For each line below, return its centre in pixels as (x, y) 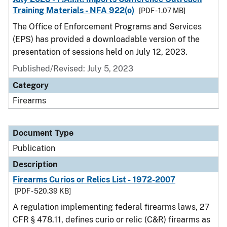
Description (35, 164)
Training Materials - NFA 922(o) (74, 10)
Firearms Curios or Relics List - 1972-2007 (94, 180)
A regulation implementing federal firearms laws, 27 (111, 207)
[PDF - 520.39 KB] (43, 191)
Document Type (43, 133)
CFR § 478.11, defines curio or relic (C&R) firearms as (111, 220)
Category (31, 85)
